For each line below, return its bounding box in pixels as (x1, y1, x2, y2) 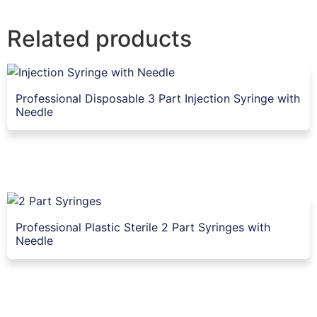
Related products (7, 25, 192, 53)
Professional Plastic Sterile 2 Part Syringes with (16, 220, 270, 235)
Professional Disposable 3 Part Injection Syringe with (16, 91, 300, 106)
